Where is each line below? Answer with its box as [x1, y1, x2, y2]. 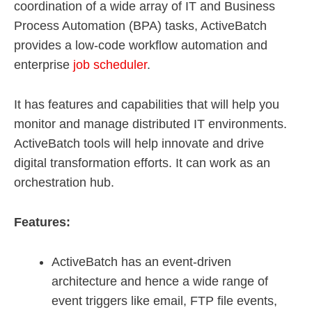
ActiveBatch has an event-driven [52, 254, 231, 269]
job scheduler [73, 58, 147, 72]
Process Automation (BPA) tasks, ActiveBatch [14, 19, 267, 33]
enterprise [14, 58, 73, 72]
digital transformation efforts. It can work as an [14, 156, 270, 171]
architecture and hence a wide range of [52, 274, 268, 288]
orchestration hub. [14, 175, 114, 190]
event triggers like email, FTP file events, [52, 293, 277, 308]
